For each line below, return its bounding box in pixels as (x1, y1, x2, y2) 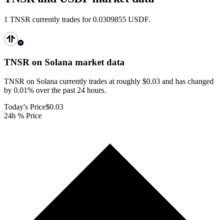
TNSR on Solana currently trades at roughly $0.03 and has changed (4, 77, 214, 85)
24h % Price (4, 111, 42, 120)
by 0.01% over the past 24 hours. (4, 85, 106, 94)
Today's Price (4, 102, 46, 111)
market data (73, 57, 125, 68)
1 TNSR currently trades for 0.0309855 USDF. (4, 15, 150, 24)
